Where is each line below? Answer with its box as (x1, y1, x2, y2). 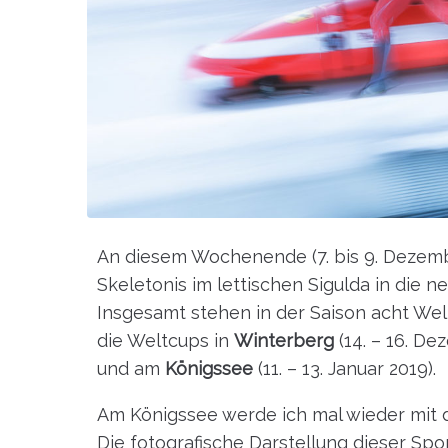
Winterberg (234, 329, 334, 351)
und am (97, 357, 165, 379)
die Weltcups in (97, 329, 234, 351)
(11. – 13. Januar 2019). (253, 357, 436, 379)
